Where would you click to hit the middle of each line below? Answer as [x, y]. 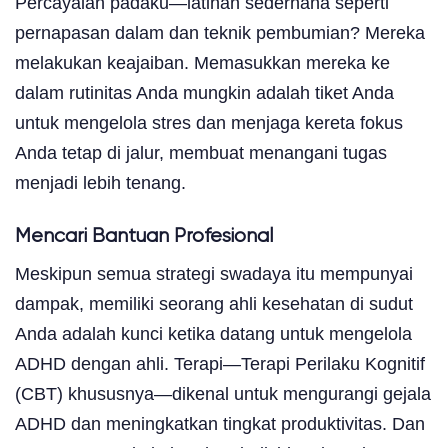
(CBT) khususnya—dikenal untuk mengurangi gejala [223, 393]
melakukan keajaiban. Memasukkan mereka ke [202, 62]
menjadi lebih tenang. [100, 182]
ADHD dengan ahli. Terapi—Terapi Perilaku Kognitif [220, 363]
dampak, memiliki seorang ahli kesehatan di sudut [214, 303]
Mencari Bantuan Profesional [144, 236]
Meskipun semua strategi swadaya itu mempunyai [214, 273]
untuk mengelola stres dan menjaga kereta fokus [209, 122]
